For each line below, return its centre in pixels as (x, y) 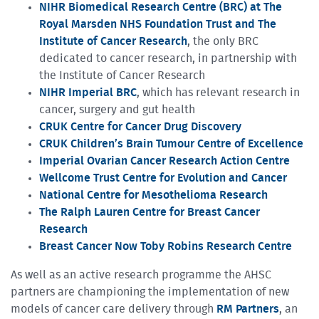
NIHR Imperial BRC (88, 92)
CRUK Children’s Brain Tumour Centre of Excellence (171, 143)
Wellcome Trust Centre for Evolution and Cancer (163, 178)
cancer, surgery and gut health (117, 109)
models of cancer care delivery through (114, 309)
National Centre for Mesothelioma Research (153, 195)
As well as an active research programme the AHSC (141, 274)
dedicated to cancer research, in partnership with (168, 58)
